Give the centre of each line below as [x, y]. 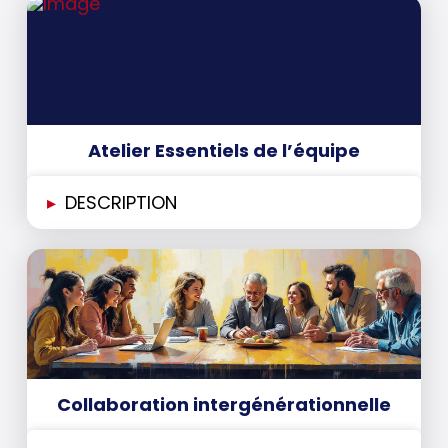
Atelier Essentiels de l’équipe [223, 151]
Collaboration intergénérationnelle [223, 405]
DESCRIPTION [120, 203]
